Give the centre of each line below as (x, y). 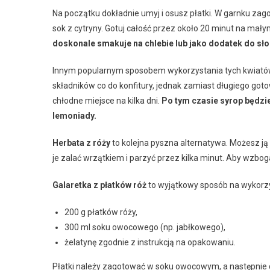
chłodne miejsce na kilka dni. (107, 100)
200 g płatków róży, (101, 212)
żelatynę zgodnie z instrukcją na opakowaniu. (150, 242)
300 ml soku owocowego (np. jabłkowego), (145, 227)
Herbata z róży (81, 143)
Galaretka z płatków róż (99, 185)
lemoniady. (74, 115)
